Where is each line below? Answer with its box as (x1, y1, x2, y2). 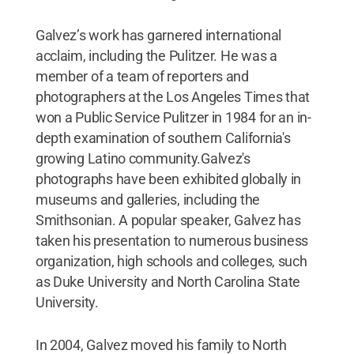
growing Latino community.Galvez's (35, 150, 250, 167)
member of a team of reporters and (35, 68, 249, 85)
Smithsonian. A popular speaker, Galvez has (35, 212, 301, 228)
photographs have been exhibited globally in (35, 171, 302, 187)
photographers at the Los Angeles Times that (35, 88, 311, 105)
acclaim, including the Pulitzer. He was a (35, 47, 277, 64)
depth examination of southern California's (35, 130, 291, 146)
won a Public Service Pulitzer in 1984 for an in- (35, 109, 311, 126)
